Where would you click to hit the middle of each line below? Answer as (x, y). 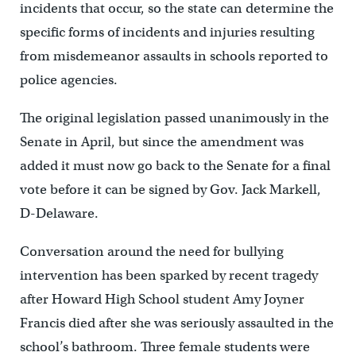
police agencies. (68, 80)
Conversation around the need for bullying (151, 252)
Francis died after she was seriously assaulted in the (176, 323)
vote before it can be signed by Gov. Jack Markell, (170, 190)
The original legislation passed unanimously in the (174, 118)
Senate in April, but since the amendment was (161, 142)
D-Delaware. (60, 214)
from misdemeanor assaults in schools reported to (174, 56)
